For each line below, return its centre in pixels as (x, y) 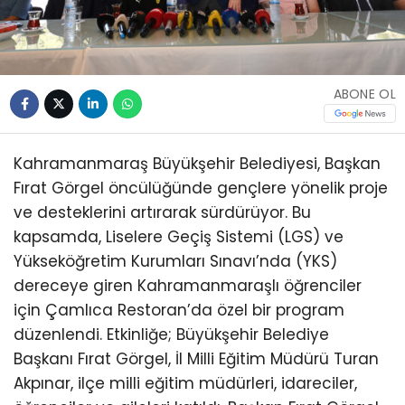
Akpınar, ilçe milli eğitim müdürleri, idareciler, (185, 384)
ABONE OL (364, 94)
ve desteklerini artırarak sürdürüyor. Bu (162, 213)
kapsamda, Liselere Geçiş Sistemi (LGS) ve (179, 237)
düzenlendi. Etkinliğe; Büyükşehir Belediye (171, 335)
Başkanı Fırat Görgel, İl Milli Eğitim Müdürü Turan (196, 359)
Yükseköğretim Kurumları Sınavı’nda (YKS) (175, 262)
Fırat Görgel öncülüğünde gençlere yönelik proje (201, 188)
